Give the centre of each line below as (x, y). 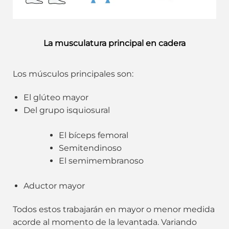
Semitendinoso (90, 148)
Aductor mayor (54, 186)
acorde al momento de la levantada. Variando (105, 222)
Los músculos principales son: (73, 74)
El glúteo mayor (56, 97)
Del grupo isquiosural (66, 110)
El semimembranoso (101, 161)
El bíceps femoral (93, 135)
